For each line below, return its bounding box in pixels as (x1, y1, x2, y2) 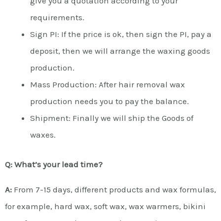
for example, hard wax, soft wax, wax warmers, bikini (5, 201, 206, 211)
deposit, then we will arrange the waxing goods (30, 46, 210, 56)
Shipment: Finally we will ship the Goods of (30, 113, 193, 123)
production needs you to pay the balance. (30, 96, 189, 106)
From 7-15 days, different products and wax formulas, (12, 184, 216, 194)
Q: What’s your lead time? (5, 159, 103, 169)
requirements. (30, 12, 84, 22)
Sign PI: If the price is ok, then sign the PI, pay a (30, 29, 212, 39)
